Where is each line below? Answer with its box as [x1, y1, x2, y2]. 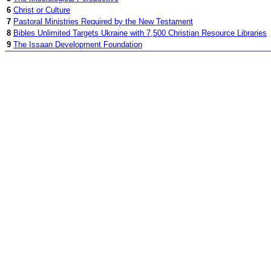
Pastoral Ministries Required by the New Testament [13, 17, 193, 27]
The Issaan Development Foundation [13, 40, 142, 50]
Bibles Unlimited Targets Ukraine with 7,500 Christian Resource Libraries [13, 28, 267, 38]
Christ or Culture [13, 5, 70, 15]
